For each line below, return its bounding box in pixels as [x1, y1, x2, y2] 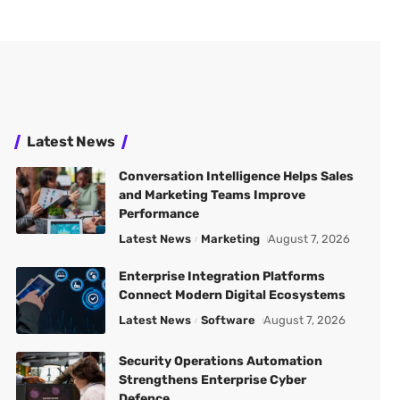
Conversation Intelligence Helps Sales [118, 169, 354, 184]
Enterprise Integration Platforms [118, 269, 325, 284]
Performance [118, 206, 199, 221]
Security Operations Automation [118, 354, 322, 369]
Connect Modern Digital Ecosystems [118, 287, 346, 303]
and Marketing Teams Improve [118, 187, 305, 203]
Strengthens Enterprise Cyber [118, 372, 306, 387]
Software [201, 313, 256, 327]
